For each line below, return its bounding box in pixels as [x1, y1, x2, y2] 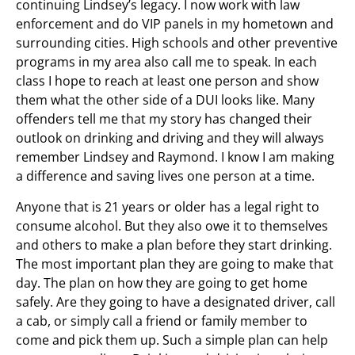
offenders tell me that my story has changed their [16, 109, 312, 128]
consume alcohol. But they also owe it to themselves [16, 216, 328, 235]
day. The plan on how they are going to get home [16, 273, 307, 292]
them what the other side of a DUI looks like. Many [16, 90, 315, 109]
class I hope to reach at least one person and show [16, 71, 319, 90]
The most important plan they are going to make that [16, 254, 334, 273]
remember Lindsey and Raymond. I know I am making [16, 147, 334, 166]
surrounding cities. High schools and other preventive [16, 33, 338, 52]
